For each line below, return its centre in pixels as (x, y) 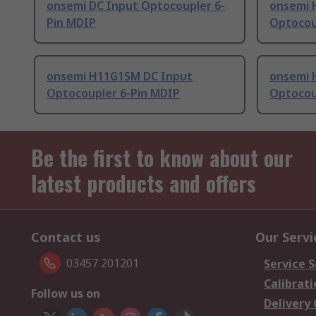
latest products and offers (144, 183)
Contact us (66, 237)
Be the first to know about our (162, 158)
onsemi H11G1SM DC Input (120, 77)
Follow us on (66, 294)
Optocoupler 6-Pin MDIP (113, 93)
